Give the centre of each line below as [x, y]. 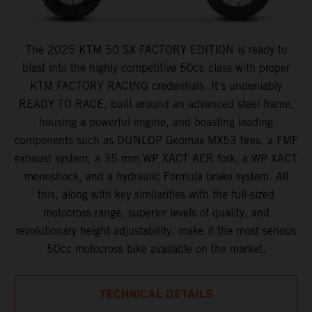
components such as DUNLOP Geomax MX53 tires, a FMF [156, 140]
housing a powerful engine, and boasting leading [156, 122]
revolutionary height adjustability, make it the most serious [156, 231]
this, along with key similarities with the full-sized [156, 194]
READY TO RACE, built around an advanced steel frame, [156, 104]
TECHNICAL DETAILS [156, 294]
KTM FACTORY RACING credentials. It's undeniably [156, 86]
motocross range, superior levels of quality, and [156, 212]
